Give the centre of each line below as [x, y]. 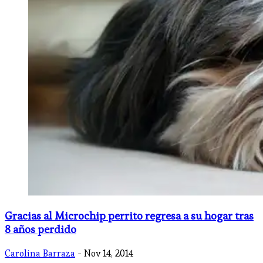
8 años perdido [41, 230]
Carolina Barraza [40, 254]
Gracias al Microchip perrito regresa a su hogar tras [129, 216]
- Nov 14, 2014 [105, 254]
